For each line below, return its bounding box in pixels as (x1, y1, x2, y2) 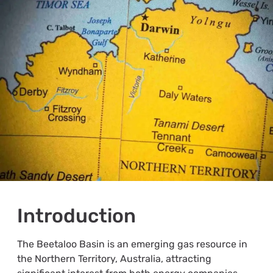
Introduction (16, 204, 136, 228)
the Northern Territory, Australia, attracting (16, 253, 211, 265)
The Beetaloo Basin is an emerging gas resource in (16, 238, 247, 250)
